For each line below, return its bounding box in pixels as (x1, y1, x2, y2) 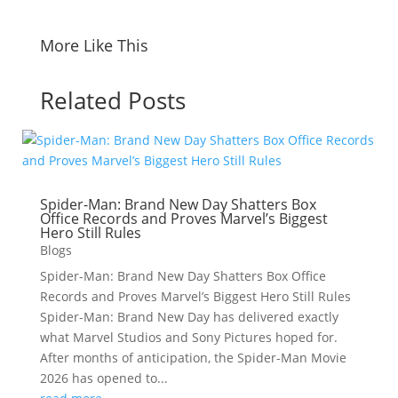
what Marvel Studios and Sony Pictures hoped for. (39, 329, 338, 346)
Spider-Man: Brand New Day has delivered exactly (39, 308, 338, 326)
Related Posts (39, 84, 186, 117)
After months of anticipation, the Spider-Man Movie (39, 349, 346, 367)
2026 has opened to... (39, 370, 168, 387)
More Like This (39, 35, 148, 57)
